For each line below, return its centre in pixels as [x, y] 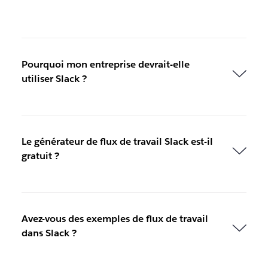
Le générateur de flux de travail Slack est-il [117, 141]
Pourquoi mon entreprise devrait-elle [105, 64]
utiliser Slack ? [54, 78]
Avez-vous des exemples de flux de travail [115, 218]
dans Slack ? [49, 233]
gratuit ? [40, 156]
